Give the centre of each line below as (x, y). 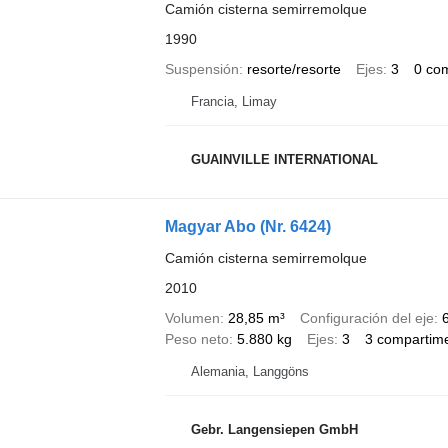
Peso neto (196, 339)
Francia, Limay (233, 101)
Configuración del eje (366, 318)
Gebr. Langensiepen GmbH (274, 429)
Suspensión (201, 69)
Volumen (192, 318)
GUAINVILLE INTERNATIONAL (284, 159)
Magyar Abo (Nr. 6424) (247, 226)
